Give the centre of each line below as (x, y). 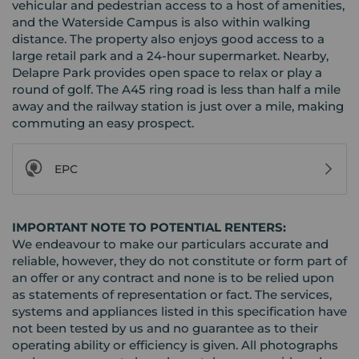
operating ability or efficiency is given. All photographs (175, 345)
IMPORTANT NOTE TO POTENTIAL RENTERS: (149, 227)
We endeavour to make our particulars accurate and (170, 244)
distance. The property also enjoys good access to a (168, 38)
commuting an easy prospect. (103, 123)
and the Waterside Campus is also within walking (161, 22)
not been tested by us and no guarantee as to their (165, 328)
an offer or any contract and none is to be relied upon (173, 277)
